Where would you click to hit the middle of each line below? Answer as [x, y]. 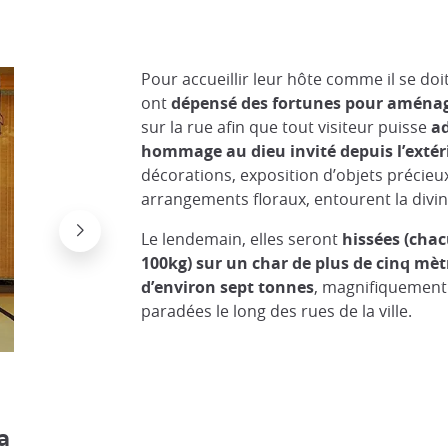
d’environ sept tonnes [227, 287]
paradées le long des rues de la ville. [276, 311]
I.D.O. [146, 356]
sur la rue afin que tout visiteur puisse [285, 127]
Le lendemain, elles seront [241, 239]
